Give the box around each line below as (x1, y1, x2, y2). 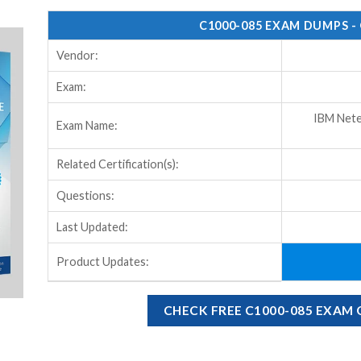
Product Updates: (56, 254, 149, 268)
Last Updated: (56, 219, 128, 234)
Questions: (56, 188, 114, 202)
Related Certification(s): (56, 156, 179, 171)
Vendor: (56, 48, 98, 62)
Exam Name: (56, 118, 118, 132)
